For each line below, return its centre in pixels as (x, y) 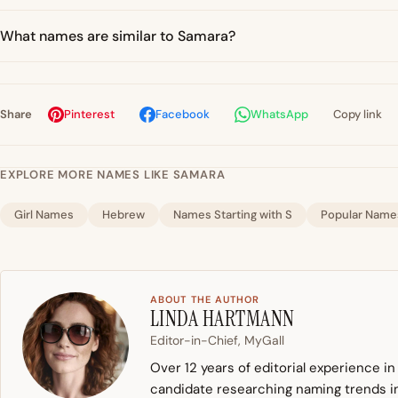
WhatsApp (279, 114)
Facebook (183, 114)
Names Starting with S (233, 214)
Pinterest (89, 114)
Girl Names (44, 214)
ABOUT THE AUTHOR (205, 299)
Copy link (358, 114)
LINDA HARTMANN (223, 318)
